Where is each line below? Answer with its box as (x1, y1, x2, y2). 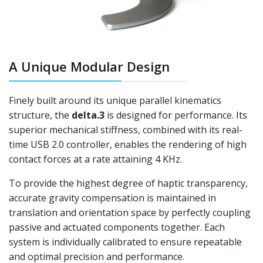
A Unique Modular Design (9, 57, 170, 75)
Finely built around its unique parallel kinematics (9, 93, 221, 107)
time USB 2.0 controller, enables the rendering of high (9, 137, 247, 151)
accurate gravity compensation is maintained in (9, 191, 216, 204)
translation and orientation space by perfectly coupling (9, 205, 251, 219)
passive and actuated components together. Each (9, 220, 225, 234)
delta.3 (72, 108, 104, 122)
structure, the (9, 108, 72, 122)
